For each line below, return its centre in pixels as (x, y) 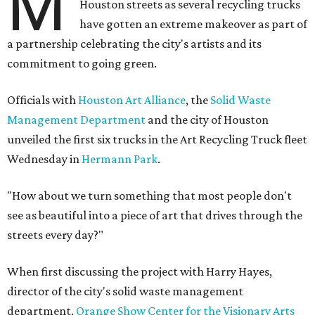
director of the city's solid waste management (125, 291)
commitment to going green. (82, 64)
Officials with (43, 100)
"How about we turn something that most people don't (149, 196)
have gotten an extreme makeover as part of (194, 24)
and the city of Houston (207, 120)
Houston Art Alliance (132, 100)
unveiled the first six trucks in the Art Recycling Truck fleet (157, 140)
